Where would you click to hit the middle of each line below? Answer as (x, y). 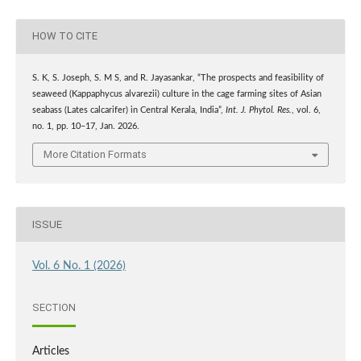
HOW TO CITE (64, 36)
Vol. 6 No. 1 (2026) (79, 266)
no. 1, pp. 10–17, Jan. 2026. (85, 126)
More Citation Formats (95, 155)
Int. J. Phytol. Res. (258, 110)
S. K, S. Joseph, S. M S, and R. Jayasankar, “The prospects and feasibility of (178, 78)
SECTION (54, 307)
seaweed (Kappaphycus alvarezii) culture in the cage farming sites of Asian (176, 94)
